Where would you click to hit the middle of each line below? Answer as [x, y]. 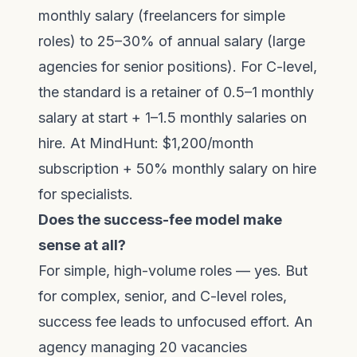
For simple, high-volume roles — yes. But [173, 271]
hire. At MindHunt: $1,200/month [146, 143]
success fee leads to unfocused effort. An [175, 322]
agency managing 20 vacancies [143, 347]
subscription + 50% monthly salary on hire [177, 169]
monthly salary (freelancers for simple [162, 16]
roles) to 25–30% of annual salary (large [172, 41]
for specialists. [86, 194]
